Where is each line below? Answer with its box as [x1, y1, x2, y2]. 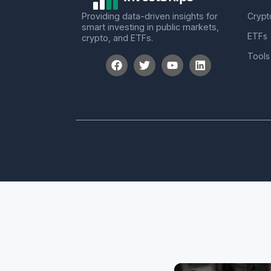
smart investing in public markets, [82, 22, 219, 32]
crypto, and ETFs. [82, 33, 153, 43]
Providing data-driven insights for [82, 11, 218, 21]
